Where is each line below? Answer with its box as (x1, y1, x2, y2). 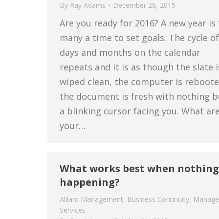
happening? (60, 175, 120, 189)
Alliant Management (60, 195, 123, 204)
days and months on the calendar (60, 46, 200, 58)
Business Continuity (127, 195, 189, 204)
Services (60, 205, 86, 215)
